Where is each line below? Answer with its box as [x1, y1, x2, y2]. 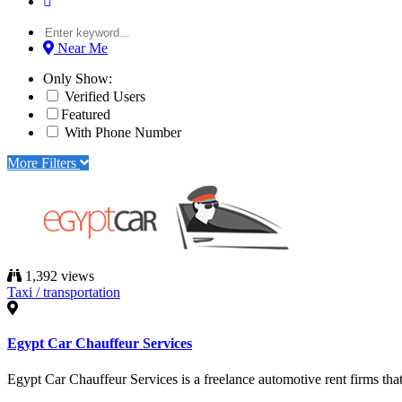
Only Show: [43, 71, 112, 86]
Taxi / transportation [7, 284, 120, 300]
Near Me [57, 40, 108, 56]
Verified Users [61, 89, 145, 104]
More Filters [7, 155, 80, 170]
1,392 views [22, 268, 94, 284]
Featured [61, 107, 110, 122]
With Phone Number [61, 125, 181, 140]
